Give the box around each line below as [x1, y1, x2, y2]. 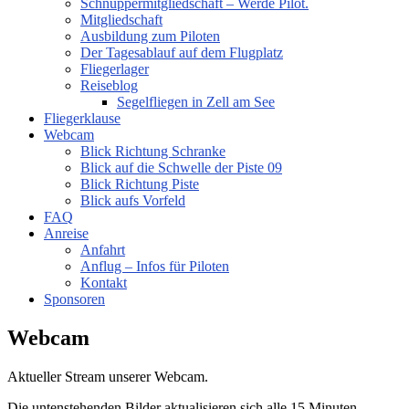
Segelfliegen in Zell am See [117, 94, 275, 110]
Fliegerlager [80, 61, 149, 77]
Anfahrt [80, 242, 125, 257]
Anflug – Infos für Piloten [80, 258, 229, 274]
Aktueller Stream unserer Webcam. [7, 368, 208, 384]
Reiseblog [80, 78, 138, 93]
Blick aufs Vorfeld [80, 193, 185, 208]
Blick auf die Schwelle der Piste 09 [80, 160, 282, 175]
